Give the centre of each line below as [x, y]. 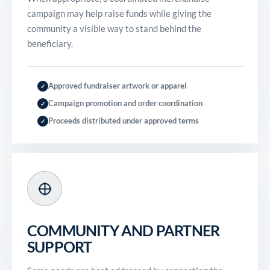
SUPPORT [60, 246]
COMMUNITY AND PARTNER [124, 230]
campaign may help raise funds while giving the [119, 13]
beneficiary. [50, 43]
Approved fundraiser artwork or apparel [117, 86]
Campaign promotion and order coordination [125, 103]
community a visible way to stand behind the [114, 28]
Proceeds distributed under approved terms [123, 121]
